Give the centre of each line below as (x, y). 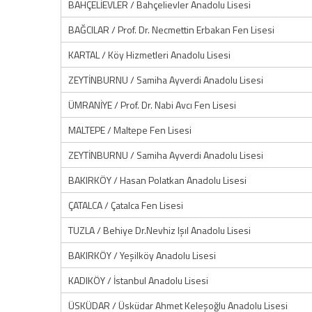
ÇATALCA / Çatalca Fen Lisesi (126, 205)
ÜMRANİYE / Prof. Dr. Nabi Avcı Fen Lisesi (152, 105)
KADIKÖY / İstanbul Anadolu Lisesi (138, 280)
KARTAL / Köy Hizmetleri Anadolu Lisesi (149, 55)
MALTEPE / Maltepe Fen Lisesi (130, 130)
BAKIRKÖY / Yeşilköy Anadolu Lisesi (142, 255)
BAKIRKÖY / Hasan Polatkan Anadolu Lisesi (157, 180)
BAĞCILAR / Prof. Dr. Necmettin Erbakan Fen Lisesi (171, 30)
